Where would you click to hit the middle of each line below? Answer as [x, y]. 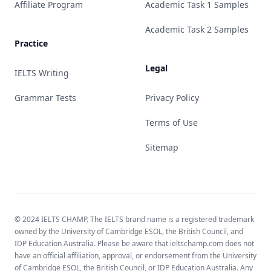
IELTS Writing [42, 73]
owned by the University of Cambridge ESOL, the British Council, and [129, 231]
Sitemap [162, 147]
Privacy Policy [172, 98]
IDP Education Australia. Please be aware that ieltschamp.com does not [134, 243]
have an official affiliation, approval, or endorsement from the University [135, 256]
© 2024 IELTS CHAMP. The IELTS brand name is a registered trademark [134, 219]
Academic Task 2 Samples [197, 29]
